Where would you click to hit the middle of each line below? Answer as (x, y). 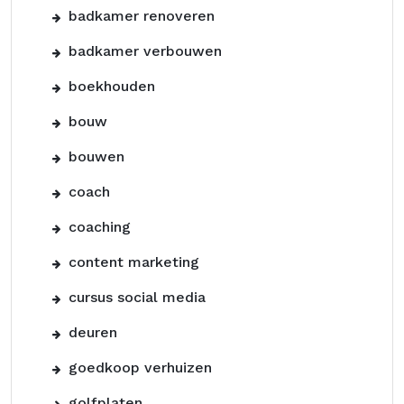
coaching (100, 227)
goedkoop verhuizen (140, 367)
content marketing (134, 262)
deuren (93, 332)
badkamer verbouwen (145, 51)
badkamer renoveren (142, 16)
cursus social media (137, 297)
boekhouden (112, 86)
